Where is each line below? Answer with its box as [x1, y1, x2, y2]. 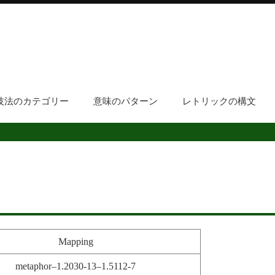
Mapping [58, 236, 93, 247]
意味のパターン [93, 96, 158, 106]
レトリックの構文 [182, 96, 256, 106]
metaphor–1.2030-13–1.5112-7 [15, 261, 136, 272]
